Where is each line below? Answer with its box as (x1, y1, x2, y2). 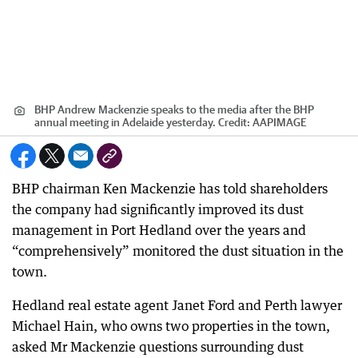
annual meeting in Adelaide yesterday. (34, 116, 216, 129)
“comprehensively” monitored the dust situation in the (12, 243, 344, 259)
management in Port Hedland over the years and (12, 222, 306, 238)
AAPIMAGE (253, 116, 307, 129)
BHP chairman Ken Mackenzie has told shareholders (12, 181, 328, 197)
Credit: (216, 116, 253, 129)
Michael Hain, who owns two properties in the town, (12, 318, 330, 334)
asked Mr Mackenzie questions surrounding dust (12, 339, 304, 355)
